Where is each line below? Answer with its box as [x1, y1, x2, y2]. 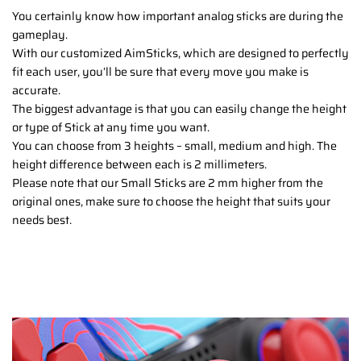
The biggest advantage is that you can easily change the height [12, 100, 346, 118]
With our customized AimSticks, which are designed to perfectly [12, 44, 349, 63]
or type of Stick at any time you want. [12, 118, 210, 137]
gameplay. [12, 26, 68, 44]
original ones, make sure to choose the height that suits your [12, 193, 330, 211]
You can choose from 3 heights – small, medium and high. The [12, 137, 337, 156]
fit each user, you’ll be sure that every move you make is [12, 63, 309, 81]
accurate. [12, 81, 60, 100]
